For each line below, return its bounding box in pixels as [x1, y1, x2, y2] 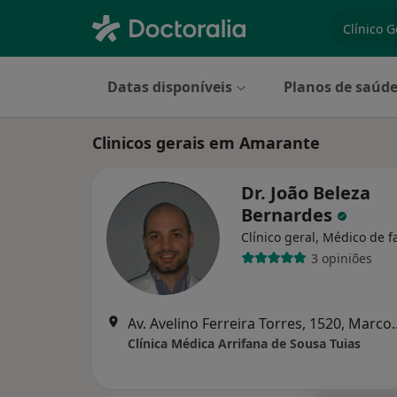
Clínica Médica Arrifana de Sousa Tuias [128, 335, 361, 352]
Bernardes [241, 203, 337, 227]
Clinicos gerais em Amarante [92, 132, 320, 153]
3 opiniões [310, 249, 372, 267]
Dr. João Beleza [241, 181, 370, 205]
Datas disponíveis [107, 77, 232, 97]
